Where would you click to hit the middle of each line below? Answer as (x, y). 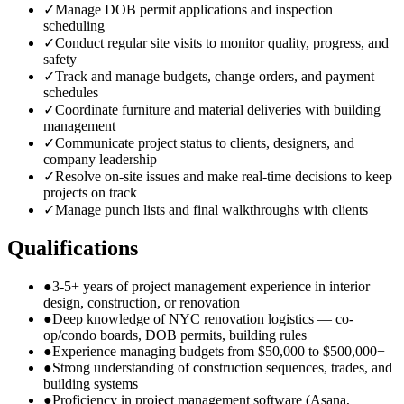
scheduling (74, 26)
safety (60, 60)
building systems (91, 384)
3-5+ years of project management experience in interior (211, 287)
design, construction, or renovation (142, 303)
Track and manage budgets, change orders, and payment (215, 77)
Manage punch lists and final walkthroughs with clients (211, 210)
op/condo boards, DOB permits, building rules (175, 335)
